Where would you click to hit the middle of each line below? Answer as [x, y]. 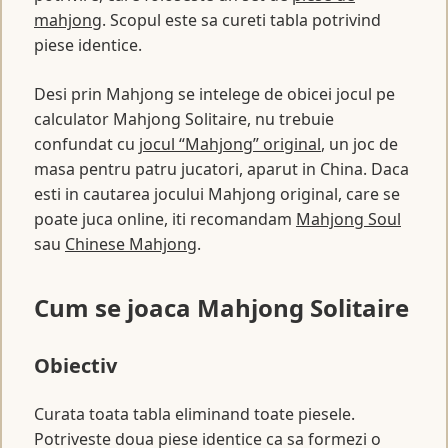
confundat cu [86, 143]
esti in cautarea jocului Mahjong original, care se [217, 193]
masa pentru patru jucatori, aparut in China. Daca [221, 168]
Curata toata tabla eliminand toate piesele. [194, 413]
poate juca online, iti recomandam [165, 218]
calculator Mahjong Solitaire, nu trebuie [184, 118]
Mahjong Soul [348, 218]
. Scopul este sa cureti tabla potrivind [241, 19]
